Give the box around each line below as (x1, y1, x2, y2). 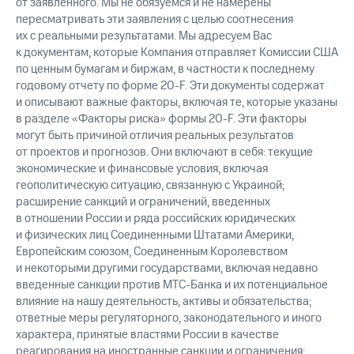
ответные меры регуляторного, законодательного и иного (16, 310, 322, 327)
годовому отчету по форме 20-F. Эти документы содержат (16, 77, 325, 95)
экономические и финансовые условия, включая (16, 160, 268, 178)
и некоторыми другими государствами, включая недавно (16, 260, 318, 277)
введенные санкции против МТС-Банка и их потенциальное (16, 277, 328, 294)
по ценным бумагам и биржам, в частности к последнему (16, 61, 314, 78)
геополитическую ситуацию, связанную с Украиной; (16, 177, 284, 194)
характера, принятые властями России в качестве (16, 326, 279, 344)
